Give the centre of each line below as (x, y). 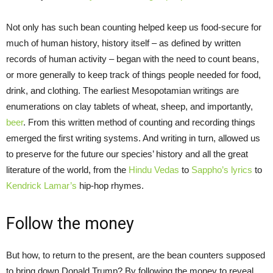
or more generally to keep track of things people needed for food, (133, 74)
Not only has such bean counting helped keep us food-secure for (134, 27)
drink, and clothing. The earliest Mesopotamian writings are (122, 90)
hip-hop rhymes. (110, 185)
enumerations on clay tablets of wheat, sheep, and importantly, (129, 106)
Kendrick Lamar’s (41, 185)
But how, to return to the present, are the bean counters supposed (136, 255)
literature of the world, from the (67, 169)
